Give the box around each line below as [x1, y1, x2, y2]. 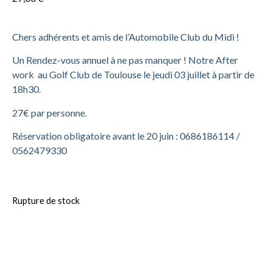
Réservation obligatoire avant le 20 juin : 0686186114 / [12, 130, 240, 142]
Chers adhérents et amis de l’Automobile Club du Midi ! [12, 31, 239, 43]
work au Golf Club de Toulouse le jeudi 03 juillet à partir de [12, 69, 254, 81]
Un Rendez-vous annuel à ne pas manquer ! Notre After [12, 54, 238, 66]
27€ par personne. [12, 106, 87, 118]
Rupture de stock [12, 194, 80, 206]
